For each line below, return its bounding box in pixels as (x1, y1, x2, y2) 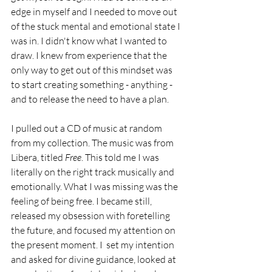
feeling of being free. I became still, (11, 194, 154, 207)
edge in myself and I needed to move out (11, 5, 179, 18)
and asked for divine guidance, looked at (11, 253, 178, 265)
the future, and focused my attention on (11, 223, 177, 236)
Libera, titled (11, 151, 65, 163)
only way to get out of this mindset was (11, 63, 174, 76)
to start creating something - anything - (11, 78, 174, 90)
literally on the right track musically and (11, 165, 176, 178)
